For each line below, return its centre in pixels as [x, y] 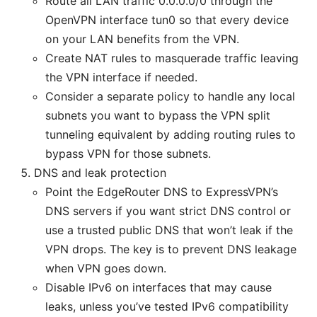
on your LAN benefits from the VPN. [142, 39]
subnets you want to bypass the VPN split [158, 116]
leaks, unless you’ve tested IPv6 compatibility [167, 307]
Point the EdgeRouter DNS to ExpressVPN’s [162, 192]
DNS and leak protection [100, 173]
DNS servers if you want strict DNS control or [168, 211]
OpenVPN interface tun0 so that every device [167, 20]
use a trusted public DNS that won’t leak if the [169, 230]
